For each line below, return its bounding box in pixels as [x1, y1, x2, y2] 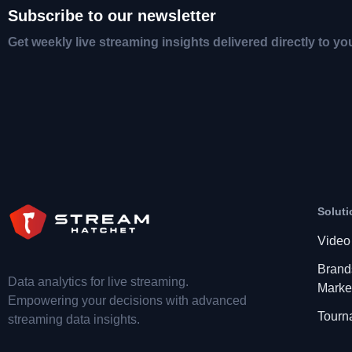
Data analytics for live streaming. [8, 275, 196, 289]
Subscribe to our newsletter [8, 7, 216, 24]
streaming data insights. [8, 313, 140, 327]
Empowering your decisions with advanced [8, 294, 247, 308]
